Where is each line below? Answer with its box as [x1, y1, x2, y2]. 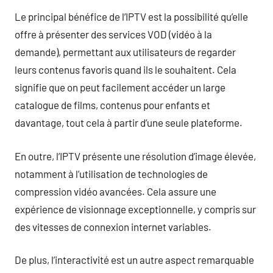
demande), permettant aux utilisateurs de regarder [15, 46, 236, 58]
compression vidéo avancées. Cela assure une [15, 185, 216, 197]
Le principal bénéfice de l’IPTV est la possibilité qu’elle [15, 10, 248, 23]
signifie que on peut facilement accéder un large [15, 81, 225, 93]
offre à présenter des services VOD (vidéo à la [15, 28, 212, 40]
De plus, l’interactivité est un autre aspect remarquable [15, 253, 254, 266]
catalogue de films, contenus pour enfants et [15, 99, 210, 111]
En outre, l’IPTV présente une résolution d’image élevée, [15, 149, 256, 162]
